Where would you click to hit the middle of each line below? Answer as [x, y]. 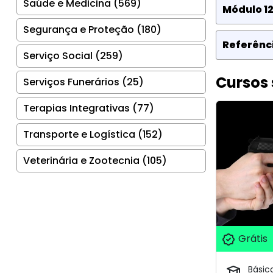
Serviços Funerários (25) [83, 82]
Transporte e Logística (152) [93, 134]
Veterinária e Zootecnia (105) [95, 160]
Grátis [251, 239]
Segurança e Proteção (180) [92, 29]
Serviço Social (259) [73, 55]
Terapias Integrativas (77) [89, 108]
